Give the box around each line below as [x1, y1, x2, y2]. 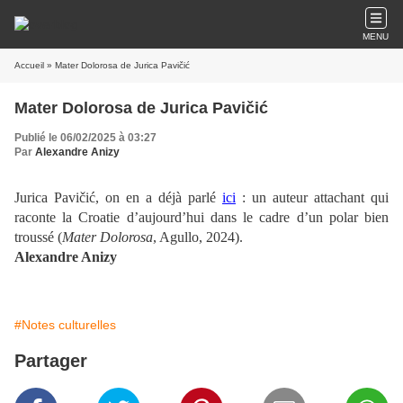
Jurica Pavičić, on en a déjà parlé [14, 190, 222, 205]
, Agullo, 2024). [153, 229, 243, 245]
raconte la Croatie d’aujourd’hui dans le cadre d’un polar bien [14, 210, 389, 225]
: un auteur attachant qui [236, 190, 389, 205]
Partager [14, 351, 87, 371]
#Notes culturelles [14, 318, 116, 332]
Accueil [14, 60, 44, 70]
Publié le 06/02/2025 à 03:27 [14, 131, 157, 144]
